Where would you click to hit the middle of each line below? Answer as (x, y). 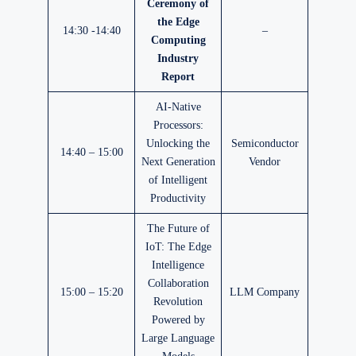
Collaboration (178, 283)
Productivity (178, 198)
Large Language (178, 338)
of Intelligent (178, 180)
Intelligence (178, 265)
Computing (178, 40)
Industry (178, 58)
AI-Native (178, 107)
